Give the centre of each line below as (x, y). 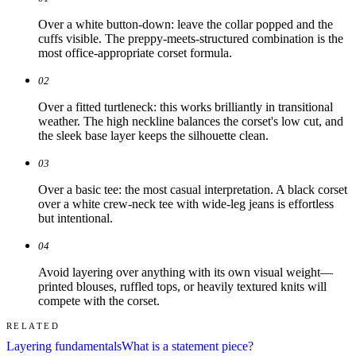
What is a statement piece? (188, 346)
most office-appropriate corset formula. (135, 53)
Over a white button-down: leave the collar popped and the (186, 25)
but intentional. (75, 219)
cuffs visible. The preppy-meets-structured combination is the (191, 39)
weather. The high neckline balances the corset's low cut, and (191, 122)
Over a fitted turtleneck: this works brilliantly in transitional (186, 107)
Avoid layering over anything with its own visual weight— (186, 273)
